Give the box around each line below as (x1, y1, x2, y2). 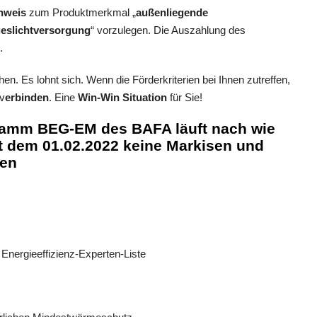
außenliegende (136, 6, 208, 19)
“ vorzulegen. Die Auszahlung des (91, 24, 246, 37)
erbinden (5, 91, 49, 104)
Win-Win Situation (78, 91, 167, 104)
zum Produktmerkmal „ (26, 6, 136, 19)
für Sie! (167, 91, 202, 104)
